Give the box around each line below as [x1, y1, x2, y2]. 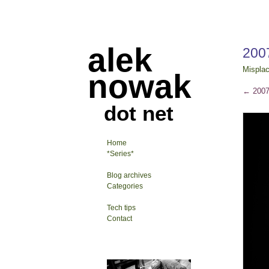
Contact [107, 214, 132, 223]
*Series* [107, 150, 134, 158]
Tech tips [107, 204, 136, 212]
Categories [107, 182, 143, 190]
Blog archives [107, 171, 151, 180]
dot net [104, 101, 174, 125]
